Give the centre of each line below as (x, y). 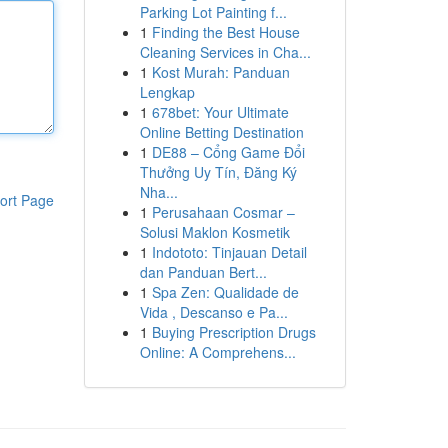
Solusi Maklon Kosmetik (214, 232)
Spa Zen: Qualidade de (225, 292)
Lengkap (167, 92)
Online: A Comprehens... (217, 352)
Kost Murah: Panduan (220, 72)
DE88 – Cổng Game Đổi (228, 152)
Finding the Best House (225, 32)
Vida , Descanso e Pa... (213, 312)
